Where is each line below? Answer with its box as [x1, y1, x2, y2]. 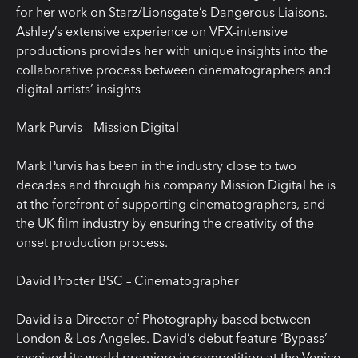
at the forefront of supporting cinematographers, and [16, 195, 325, 212]
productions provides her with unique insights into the [16, 42, 328, 58]
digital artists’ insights [16, 80, 141, 97]
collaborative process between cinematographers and [16, 61, 331, 78]
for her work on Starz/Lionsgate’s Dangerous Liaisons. [16, 3, 328, 20]
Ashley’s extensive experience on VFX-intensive [16, 22, 288, 39]
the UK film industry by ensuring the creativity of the [16, 214, 314, 231]
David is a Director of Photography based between [16, 310, 311, 327]
